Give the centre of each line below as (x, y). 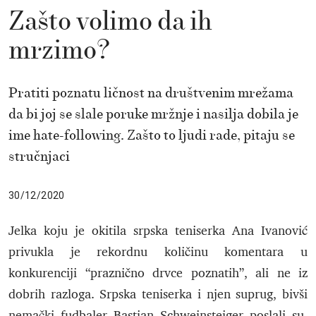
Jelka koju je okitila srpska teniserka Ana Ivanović (158, 231)
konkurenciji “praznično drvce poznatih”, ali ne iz (158, 273)
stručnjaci (39, 157)
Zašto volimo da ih (110, 22)
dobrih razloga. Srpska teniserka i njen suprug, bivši (158, 294)
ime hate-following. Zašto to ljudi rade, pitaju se (152, 135)
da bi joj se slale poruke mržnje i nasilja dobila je (153, 114)
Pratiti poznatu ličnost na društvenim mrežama (151, 93)
